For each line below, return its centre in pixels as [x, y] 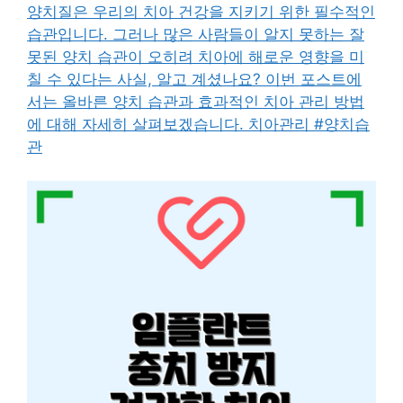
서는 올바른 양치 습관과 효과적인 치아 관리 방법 [196, 101]
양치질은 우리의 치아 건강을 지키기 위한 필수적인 [201, 11]
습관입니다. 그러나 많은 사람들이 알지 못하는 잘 [196, 34]
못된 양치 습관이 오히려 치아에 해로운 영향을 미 [196, 56]
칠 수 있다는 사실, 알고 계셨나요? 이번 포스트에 [194, 79]
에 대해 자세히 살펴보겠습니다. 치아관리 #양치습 [198, 124]
